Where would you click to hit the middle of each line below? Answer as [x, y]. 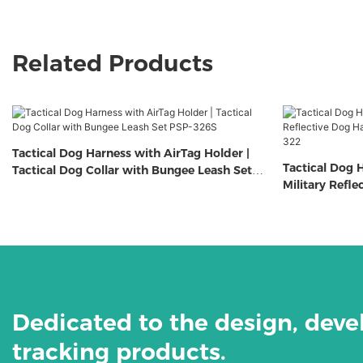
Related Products [113, 64]
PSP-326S [40, 188]
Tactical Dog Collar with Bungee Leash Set [132, 171]
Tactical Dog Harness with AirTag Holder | [131, 154]
